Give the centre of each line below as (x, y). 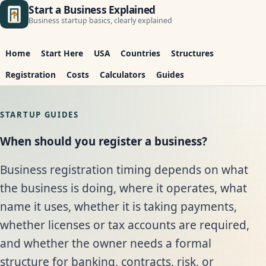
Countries (140, 53)
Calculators (123, 75)
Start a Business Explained (92, 9)
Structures (192, 53)
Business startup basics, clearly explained (100, 20)
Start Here (62, 53)
